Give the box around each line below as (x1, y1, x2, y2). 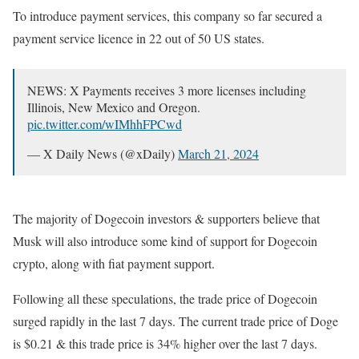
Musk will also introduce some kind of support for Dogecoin (13, 232, 317, 250)
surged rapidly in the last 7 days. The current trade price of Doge (13, 313, 338, 330)
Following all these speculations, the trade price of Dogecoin (13, 290, 317, 308)
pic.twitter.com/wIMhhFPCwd (27, 115, 182, 133)
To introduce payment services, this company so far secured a (13, 7, 322, 25)
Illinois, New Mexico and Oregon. (27, 99, 200, 116)
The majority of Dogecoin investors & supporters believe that (13, 210, 320, 228)
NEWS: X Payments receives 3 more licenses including (27, 82, 306, 99)
